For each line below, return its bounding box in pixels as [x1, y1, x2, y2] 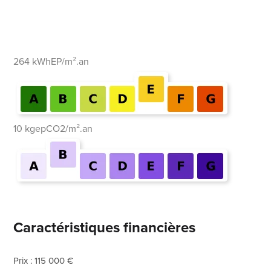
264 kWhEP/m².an [13, 54, 90, 68]
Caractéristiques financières [13, 216, 196, 238]
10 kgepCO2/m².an [13, 121, 93, 135]
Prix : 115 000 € [13, 253, 74, 267]
